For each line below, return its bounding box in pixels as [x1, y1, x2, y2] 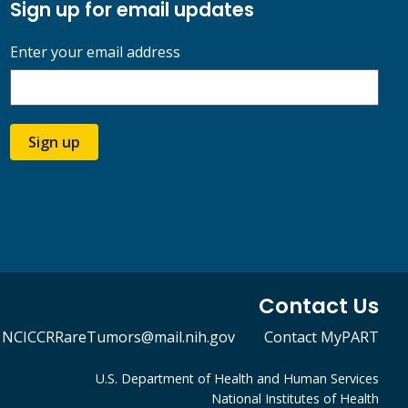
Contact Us [259, 291, 379, 321]
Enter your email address [9, 41, 180, 62]
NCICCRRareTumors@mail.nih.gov [2, 326, 235, 347]
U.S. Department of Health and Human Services [96, 369, 379, 387]
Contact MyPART [264, 326, 379, 347]
